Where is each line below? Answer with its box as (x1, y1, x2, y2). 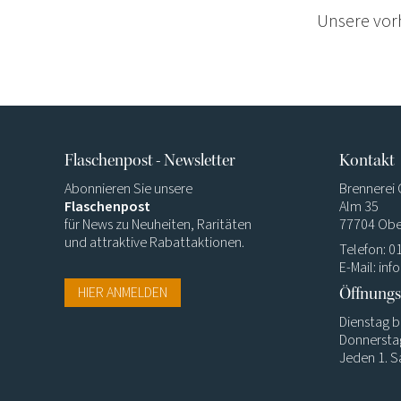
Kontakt (339, 149, 396, 172)
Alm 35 (339, 197, 380, 218)
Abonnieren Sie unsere (64, 179, 192, 200)
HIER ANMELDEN (78, 283, 167, 303)
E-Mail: (339, 258, 380, 278)
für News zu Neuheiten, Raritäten (64, 215, 252, 235)
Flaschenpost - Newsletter (64, 149, 235, 172)
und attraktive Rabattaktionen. (64, 233, 244, 253)
